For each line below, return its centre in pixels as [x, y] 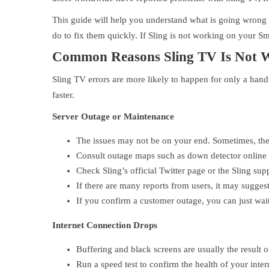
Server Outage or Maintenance [113, 116]
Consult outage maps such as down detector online [171, 156]
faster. [63, 95]
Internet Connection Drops [105, 225]
